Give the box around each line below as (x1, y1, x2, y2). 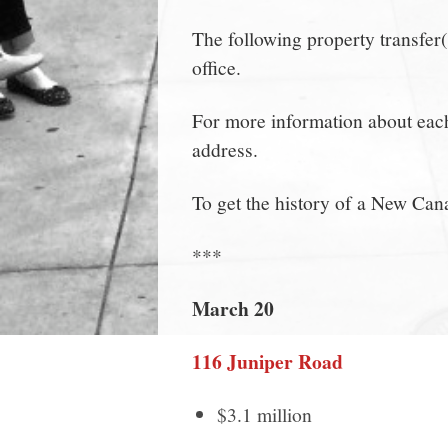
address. (192, 135, 258, 162)
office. (192, 53, 241, 80)
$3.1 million (217, 400, 312, 427)
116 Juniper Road (192, 346, 343, 376)
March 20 (192, 293, 274, 323)
